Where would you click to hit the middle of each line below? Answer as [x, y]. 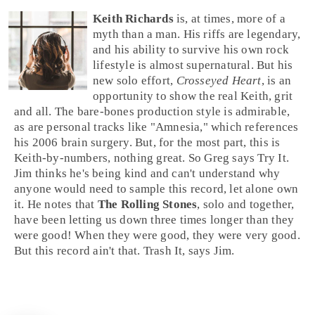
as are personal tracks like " [85, 127]
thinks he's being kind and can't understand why [156, 174]
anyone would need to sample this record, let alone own [156, 189]
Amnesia [178, 127]
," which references [249, 127]
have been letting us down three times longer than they [154, 220]
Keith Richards [133, 19]
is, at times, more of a [229, 19]
